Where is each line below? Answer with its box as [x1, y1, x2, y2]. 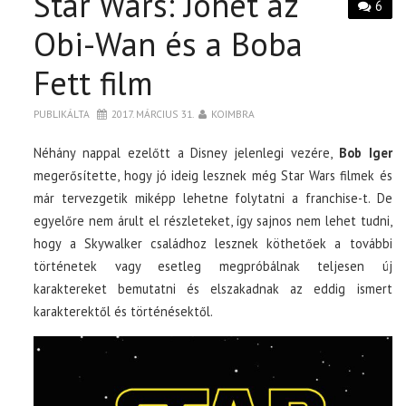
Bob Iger [338, 144, 392, 161]
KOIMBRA [211, 107, 256, 121]
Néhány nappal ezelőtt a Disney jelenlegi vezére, [34, 144, 339, 161]
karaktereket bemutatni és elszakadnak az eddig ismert [34, 280, 392, 297]
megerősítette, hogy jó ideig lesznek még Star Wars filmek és [34, 167, 392, 184]
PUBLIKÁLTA [34, 107, 93, 121]
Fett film [34, 62, 154, 104]
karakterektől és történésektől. [34, 303, 214, 320]
